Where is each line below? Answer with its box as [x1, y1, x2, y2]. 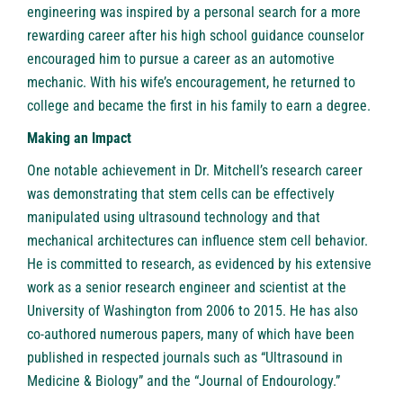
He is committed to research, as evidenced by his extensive [27, 255, 372, 273]
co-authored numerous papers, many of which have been [27, 326, 354, 344]
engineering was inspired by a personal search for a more [27, 4, 361, 22]
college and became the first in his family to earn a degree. [27, 97, 374, 115]
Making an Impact [27, 130, 131, 148]
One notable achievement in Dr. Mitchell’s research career [27, 162, 363, 180]
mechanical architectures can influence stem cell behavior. [27, 232, 368, 250]
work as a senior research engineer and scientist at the [27, 279, 346, 297]
